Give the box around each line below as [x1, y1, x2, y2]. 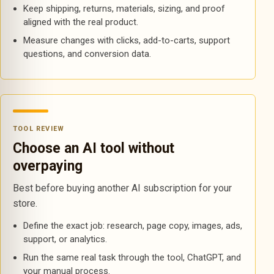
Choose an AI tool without [13, 140, 174, 157]
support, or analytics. [23, 234, 107, 245]
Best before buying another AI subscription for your [13, 182, 232, 194]
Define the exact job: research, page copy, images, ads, [23, 220, 242, 231]
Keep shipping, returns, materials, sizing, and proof [23, 3, 225, 14]
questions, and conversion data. [23, 48, 151, 59]
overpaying [13, 158, 83, 174]
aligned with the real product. [23, 17, 138, 28]
